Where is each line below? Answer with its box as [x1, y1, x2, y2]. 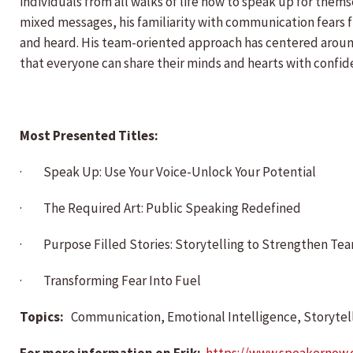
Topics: [20, 308, 66, 325]
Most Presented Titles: [20, 127, 161, 144]
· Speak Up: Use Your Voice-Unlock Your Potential [20, 163, 316, 180]
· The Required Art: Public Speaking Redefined [20, 199, 301, 217]
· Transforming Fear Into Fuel [20, 272, 201, 289]
